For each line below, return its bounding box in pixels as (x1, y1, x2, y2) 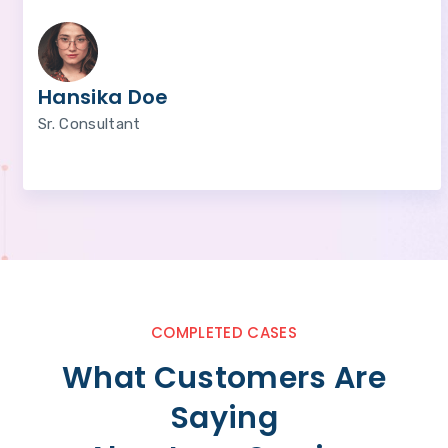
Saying (170, 397, 278, 439)
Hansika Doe (38, 83, 169, 111)
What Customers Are (62, 357, 386, 399)
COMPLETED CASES (151, 322, 297, 343)
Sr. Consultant (38, 115, 141, 133)
